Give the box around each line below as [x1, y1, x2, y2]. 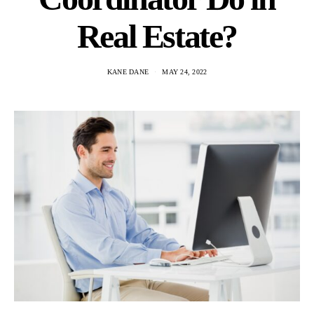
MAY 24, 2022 [162, 68, 207, 76]
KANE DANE [107, 68, 149, 76]
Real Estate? [76, 18, 238, 55]
